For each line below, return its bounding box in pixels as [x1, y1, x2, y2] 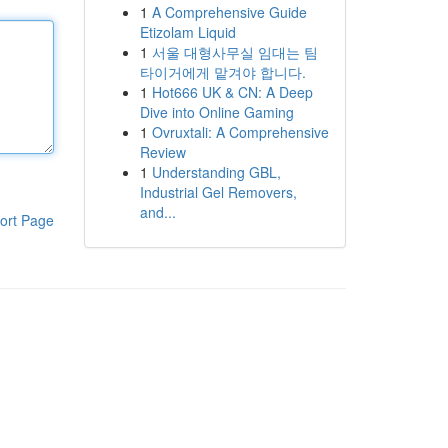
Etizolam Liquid [139, 22, 236, 42]
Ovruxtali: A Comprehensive [151, 122, 329, 142]
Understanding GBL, [151, 162, 281, 182]
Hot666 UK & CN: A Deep [151, 82, 313, 102]
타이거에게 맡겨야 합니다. [139, 62, 306, 82]
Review [139, 142, 186, 162]
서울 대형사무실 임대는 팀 [151, 42, 318, 62]
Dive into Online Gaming [139, 102, 294, 122]
